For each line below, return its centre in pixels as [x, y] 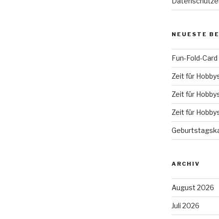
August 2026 [193, 187]
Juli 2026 [185, 205]
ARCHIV [186, 164]
